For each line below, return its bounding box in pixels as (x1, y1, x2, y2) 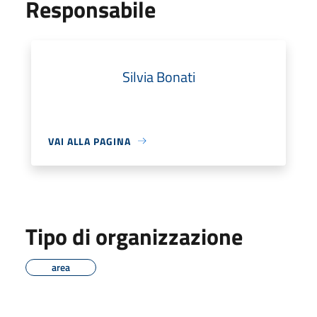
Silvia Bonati (122, 65, 195, 88)
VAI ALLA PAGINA (48, 133, 131, 149)
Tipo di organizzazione (25, 219, 243, 253)
